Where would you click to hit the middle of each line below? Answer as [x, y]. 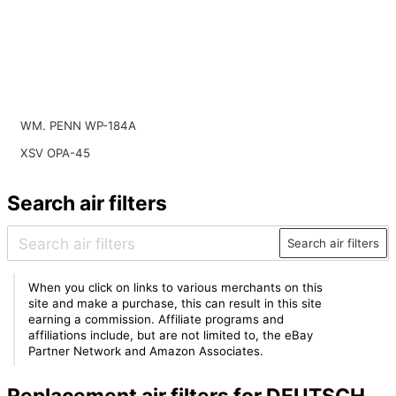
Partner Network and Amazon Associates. [146, 351]
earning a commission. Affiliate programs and [156, 320]
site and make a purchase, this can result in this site [175, 304]
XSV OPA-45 [55, 152]
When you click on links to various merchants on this [176, 288]
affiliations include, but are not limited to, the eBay [171, 335]
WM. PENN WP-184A [78, 126]
